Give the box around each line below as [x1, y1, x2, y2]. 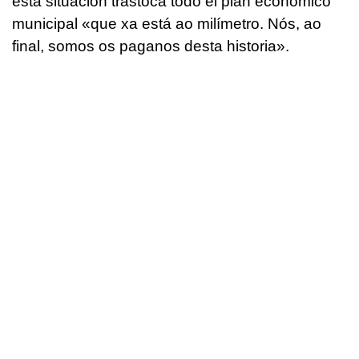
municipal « [12, 15, 91, 33]
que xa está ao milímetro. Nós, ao [91, 15, 321, 33]
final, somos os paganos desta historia [12, 38, 276, 55]
